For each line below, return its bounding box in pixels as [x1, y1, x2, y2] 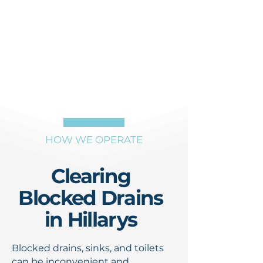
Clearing [50, 164, 131, 188]
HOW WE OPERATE [45, 134, 143, 146]
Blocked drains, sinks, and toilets [12, 242, 164, 254]
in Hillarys [44, 207, 137, 232]
